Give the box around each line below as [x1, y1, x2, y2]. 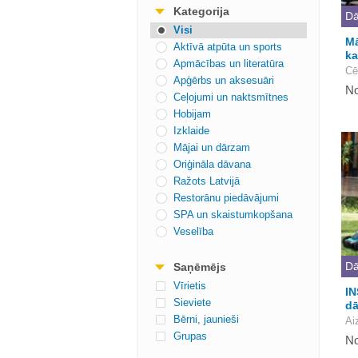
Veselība [173, 225, 213, 237]
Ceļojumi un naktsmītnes [173, 91, 288, 103]
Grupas [173, 330, 207, 342]
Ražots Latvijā [173, 175, 240, 187]
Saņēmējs [173, 261, 226, 273]
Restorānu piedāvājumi [173, 192, 279, 204]
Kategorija [173, 5, 229, 18]
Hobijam [173, 108, 211, 120]
